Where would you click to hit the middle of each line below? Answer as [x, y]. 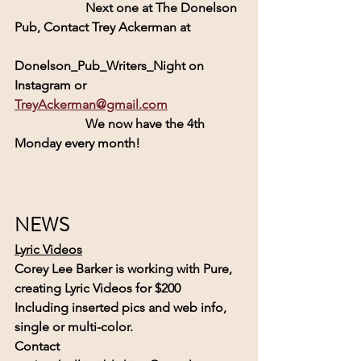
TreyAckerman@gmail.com [91, 104]
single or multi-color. [74, 326]
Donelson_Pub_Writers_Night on [111, 65]
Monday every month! [79, 143]
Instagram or [52, 85]
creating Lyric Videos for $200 [98, 288]
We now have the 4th [50, 123]
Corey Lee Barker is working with [109, 268]
